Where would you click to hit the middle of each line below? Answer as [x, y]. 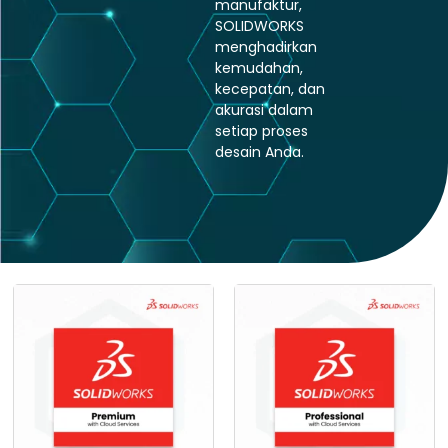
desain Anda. [259, 151]
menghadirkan [266, 46]
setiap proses [261, 130]
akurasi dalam [264, 109]
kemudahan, [259, 67]
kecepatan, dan [270, 88]
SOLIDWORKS [259, 25]
